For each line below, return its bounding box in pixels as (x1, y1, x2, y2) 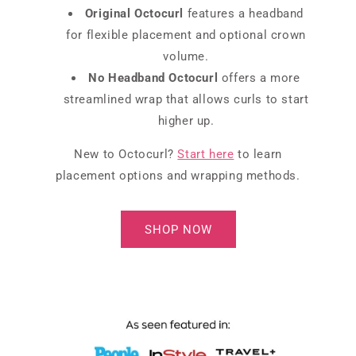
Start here (177, 147, 234, 162)
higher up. (157, 114, 215, 129)
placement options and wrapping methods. (56, 168, 300, 184)
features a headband (184, 6, 304, 21)
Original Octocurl (84, 6, 184, 21)
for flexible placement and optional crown (66, 28, 306, 43)
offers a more (218, 71, 300, 86)
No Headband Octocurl (88, 71, 219, 86)
